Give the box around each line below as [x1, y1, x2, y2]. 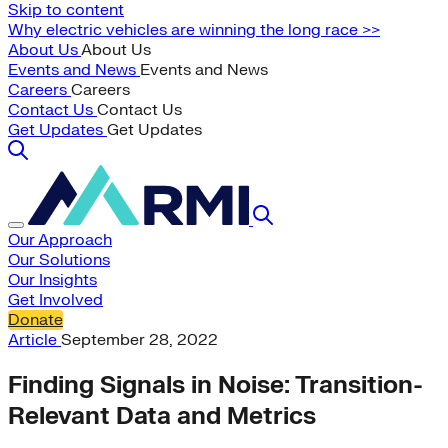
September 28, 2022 [61, 330, 218, 350]
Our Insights [8, 270, 97, 290]
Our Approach [8, 230, 112, 250]
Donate [8, 310, 63, 330]
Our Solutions [8, 250, 110, 270]
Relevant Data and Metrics [8, 400, 316, 432]
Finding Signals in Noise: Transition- [8, 369, 423, 401]
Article [8, 330, 61, 350]
